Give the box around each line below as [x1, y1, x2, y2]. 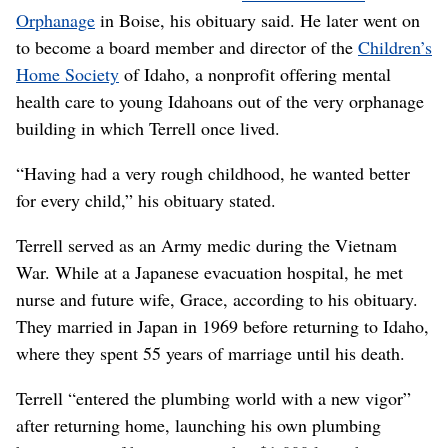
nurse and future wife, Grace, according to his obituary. [16, 286, 418, 311]
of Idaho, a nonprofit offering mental [119, 61, 391, 86]
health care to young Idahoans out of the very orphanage [16, 88, 424, 113]
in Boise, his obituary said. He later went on [95, 7, 420, 32]
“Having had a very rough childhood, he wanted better [16, 160, 410, 185]
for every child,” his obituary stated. [16, 187, 276, 212]
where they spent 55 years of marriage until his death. [16, 340, 405, 365]
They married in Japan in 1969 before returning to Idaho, [16, 313, 429, 338]
